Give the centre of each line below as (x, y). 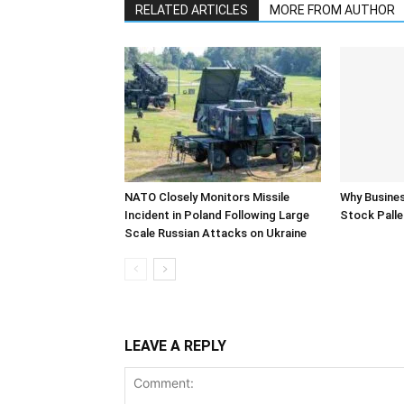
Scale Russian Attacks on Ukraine (216, 233)
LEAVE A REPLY (175, 346)
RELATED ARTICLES (192, 10)
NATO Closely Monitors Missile (207, 197)
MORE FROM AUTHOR (332, 10)
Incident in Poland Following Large (217, 215)
